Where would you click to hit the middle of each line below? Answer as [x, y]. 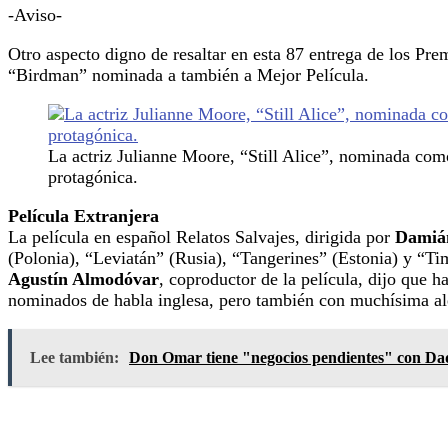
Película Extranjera [83, 215]
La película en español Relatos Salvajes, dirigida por [201, 236]
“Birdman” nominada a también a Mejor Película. [188, 74]
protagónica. [93, 176]
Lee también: [74, 357]
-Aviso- [35, 14]
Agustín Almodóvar [83, 278]
